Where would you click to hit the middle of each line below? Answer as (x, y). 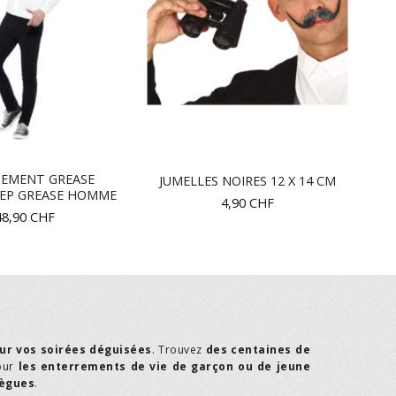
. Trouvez (179, 350)
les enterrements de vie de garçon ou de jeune (164, 367)
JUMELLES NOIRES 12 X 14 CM (247, 180)
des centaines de (258, 350)
